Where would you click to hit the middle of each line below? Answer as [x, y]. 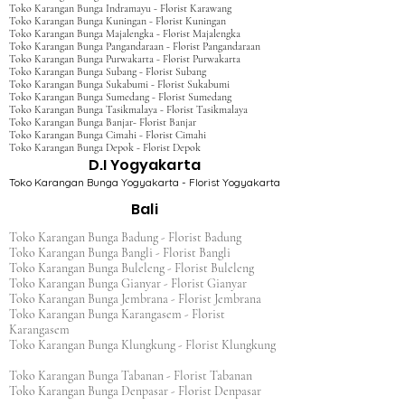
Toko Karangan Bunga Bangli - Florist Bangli [125, 253]
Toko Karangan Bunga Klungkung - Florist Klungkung [142, 345]
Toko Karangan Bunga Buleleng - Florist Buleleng [137, 268]
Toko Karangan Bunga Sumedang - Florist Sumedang [120, 97]
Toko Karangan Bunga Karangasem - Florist [117, 314]
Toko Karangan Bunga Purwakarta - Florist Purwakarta [125, 59]
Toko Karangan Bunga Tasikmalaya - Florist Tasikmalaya [128, 109]
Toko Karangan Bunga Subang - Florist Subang [108, 71]
